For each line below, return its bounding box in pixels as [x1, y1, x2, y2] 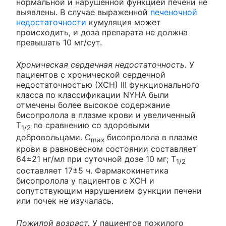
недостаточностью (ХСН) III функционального [16, 80, 200, 90]
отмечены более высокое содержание [16, 100, 170, 110]
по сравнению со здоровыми [31, 120, 150, 131]
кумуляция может [86, 17, 161, 28]
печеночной [150, 7, 197, 18]
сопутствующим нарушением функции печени [16, 186, 202, 196]
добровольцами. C [16, 132, 91, 142]
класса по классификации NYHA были [16, 90, 169, 100]
